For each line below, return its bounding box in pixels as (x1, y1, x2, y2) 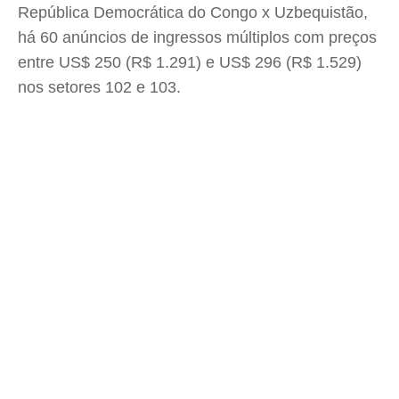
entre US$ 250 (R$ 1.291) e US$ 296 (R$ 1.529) (18, 53, 362, 71)
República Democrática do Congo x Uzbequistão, (18, 4, 368, 21)
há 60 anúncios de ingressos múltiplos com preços (18, 28, 377, 46)
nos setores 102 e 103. (18, 78, 181, 96)
